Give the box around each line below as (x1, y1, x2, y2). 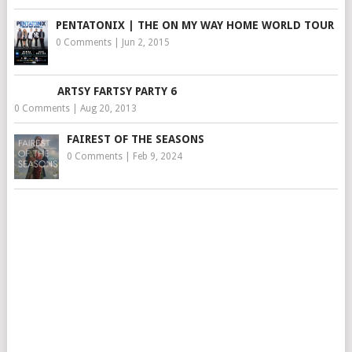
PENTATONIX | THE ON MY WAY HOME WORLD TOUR (55, 18, 334, 31)
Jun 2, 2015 (121, 36, 170, 48)
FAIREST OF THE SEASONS (66, 132, 204, 145)
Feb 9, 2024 (132, 150, 182, 162)
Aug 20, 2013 (79, 102, 137, 114)
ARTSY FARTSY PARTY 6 (57, 84, 177, 97)
